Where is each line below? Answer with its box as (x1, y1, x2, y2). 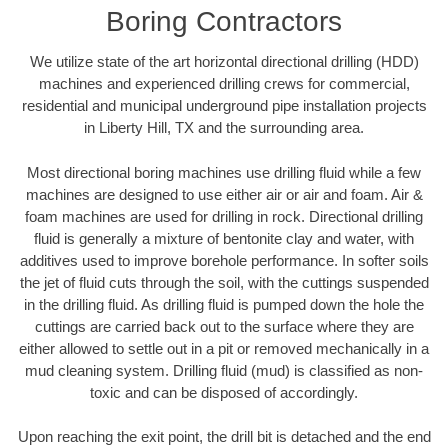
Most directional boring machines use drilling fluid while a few (27, 163, 421, 181)
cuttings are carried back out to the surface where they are (34, 317, 414, 335)
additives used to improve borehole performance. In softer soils (19, 251, 429, 269)
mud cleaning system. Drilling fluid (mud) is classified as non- (25, 361, 423, 379)
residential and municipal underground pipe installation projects (21, 97, 427, 115)
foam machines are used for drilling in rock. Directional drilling (25, 207, 423, 225)
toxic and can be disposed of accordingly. (90, 383, 358, 401)
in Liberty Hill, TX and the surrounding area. (84, 119, 364, 137)
